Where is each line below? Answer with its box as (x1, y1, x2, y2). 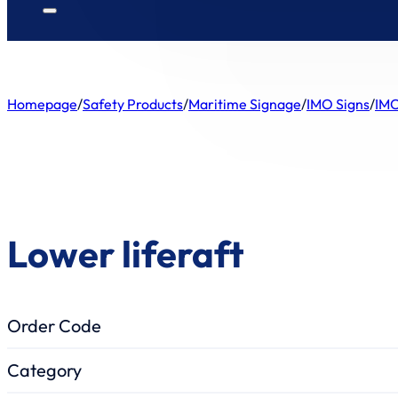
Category (7, 359, 82, 382)
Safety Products (83, 95, 183, 114)
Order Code (7, 314, 101, 337)
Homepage (7, 95, 77, 114)
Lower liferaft (7, 230, 244, 277)
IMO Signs (306, 95, 370, 114)
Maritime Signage (188, 95, 301, 114)
